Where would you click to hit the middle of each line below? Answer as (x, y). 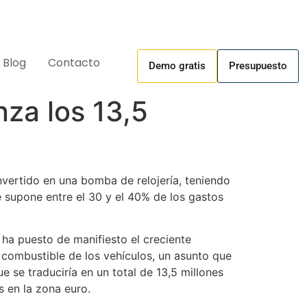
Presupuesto (258, 66)
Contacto (74, 63)
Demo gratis (177, 66)
